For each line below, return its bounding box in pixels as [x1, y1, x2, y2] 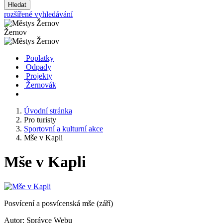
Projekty [26, 72, 52, 80]
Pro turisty [24, 115, 56, 124]
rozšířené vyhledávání [4, 10, 73, 18]
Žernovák [26, 81, 56, 89]
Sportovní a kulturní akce [24, 124, 103, 133]
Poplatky [26, 54, 54, 62]
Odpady [26, 63, 51, 71]
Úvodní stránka [24, 107, 72, 115]
